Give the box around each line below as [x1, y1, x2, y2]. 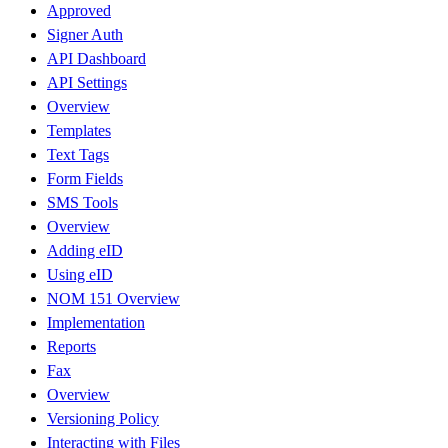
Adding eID [47, 242, 123, 260]
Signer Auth [47, 26, 123, 44]
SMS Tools [47, 194, 118, 212]
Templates [47, 122, 111, 140]
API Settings [47, 74, 127, 92]
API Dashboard [47, 50, 146, 68]
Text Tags [47, 146, 109, 164]
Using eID [47, 266, 113, 284]
